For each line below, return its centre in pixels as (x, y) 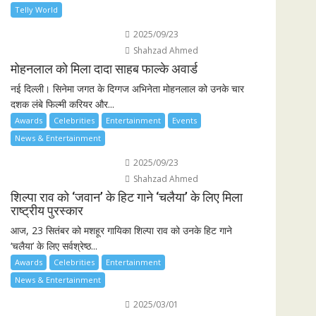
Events (184, 120)
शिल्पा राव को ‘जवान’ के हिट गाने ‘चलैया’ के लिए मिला (127, 197)
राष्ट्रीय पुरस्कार (47, 210)
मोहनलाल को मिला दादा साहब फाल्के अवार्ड (104, 68)
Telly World (36, 9)
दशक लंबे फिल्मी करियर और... (62, 104)
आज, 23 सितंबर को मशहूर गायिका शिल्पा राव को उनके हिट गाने (121, 230)
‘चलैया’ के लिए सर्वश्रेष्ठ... (54, 245)
